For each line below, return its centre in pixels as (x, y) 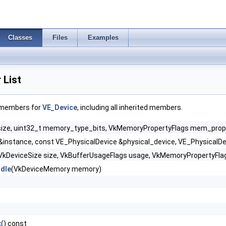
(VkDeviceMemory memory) (56, 169)
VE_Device (60, 107)
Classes (20, 38)
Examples (103, 38)
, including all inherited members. (130, 107)
